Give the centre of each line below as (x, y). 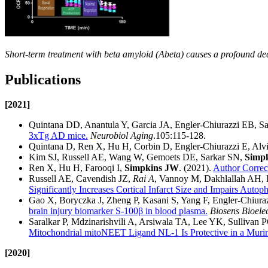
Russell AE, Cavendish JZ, (81, 179)
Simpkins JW (152, 168)
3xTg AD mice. (58, 136)
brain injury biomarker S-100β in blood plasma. (118, 211)
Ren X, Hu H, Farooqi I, (77, 168)
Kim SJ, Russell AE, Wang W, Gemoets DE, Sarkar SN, (137, 157)
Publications (43, 79)
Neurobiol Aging (122, 136)
